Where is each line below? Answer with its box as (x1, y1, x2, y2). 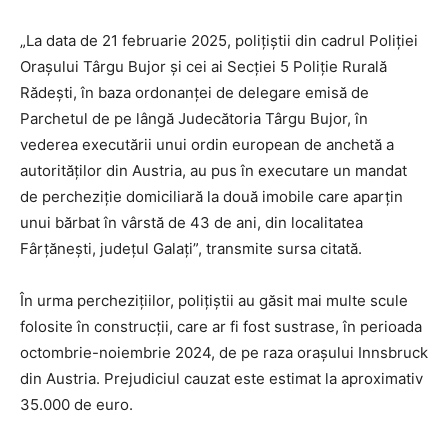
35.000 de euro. (20, 395, 133, 415)
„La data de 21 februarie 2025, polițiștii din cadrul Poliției (20, 31, 418, 51)
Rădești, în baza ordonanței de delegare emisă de (20, 83, 369, 103)
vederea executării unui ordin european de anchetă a (20, 135, 394, 155)
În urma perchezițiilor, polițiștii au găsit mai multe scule (20, 291, 408, 311)
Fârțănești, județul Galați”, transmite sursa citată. (20, 239, 362, 259)
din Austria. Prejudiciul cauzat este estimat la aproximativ (20, 369, 423, 389)
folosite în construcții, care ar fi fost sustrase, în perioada (20, 317, 422, 337)
